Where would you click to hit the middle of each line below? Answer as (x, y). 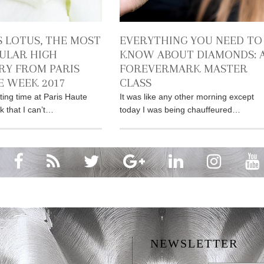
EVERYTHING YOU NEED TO (191, 40)
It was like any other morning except (187, 96)
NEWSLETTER (194, 243)
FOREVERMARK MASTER (184, 68)
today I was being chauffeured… (180, 109)
